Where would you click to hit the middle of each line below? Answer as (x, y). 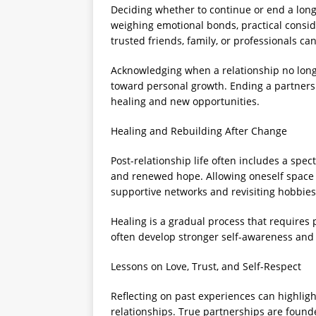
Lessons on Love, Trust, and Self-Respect (206, 266)
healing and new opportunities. (185, 101)
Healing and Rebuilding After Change (199, 130)
